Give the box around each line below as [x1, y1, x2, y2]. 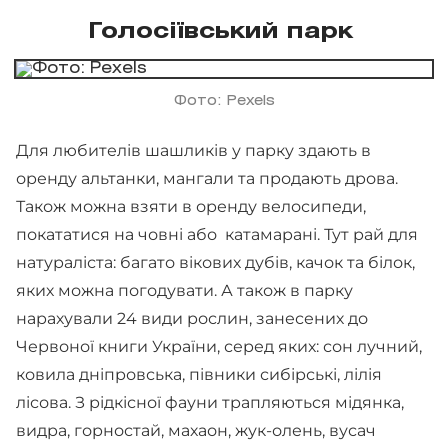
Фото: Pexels [173, 94, 275, 108]
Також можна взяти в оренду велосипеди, [16, 196, 366, 216]
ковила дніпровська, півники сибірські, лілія [16, 364, 382, 384]
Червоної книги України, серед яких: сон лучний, [16, 336, 422, 356]
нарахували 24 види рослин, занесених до [16, 308, 368, 328]
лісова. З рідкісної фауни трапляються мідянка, [16, 392, 404, 412]
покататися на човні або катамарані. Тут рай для [16, 224, 418, 244]
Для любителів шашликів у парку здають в [16, 140, 371, 160]
